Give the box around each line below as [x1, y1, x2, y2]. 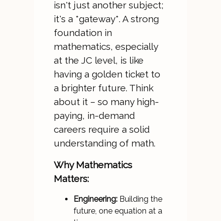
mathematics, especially [53, 41, 158, 52]
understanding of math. [53, 138, 155, 148]
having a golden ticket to [53, 69, 160, 79]
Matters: [53, 173, 89, 184]
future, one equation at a [73, 206, 162, 216]
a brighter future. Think [53, 82, 153, 93]
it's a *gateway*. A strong [53, 13, 159, 24]
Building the [117, 194, 162, 204]
